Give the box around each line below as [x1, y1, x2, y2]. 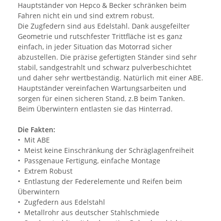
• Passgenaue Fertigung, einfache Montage [18, 156, 160, 166]
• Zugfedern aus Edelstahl [18, 197, 105, 207]
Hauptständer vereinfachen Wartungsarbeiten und [18, 83, 186, 93]
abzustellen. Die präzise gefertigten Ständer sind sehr [18, 52, 197, 62]
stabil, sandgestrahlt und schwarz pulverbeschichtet [18, 63, 191, 73]
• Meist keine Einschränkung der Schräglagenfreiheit [18, 146, 194, 155]
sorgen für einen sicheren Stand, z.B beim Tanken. [18, 94, 185, 104]
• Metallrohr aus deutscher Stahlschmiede [18, 208, 159, 218]
